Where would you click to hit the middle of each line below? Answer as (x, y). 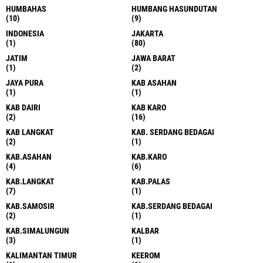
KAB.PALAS (151, 181)
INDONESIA (25, 33)
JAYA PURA (25, 82)
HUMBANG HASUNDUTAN (174, 9)
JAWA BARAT (154, 58)
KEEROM (146, 255)
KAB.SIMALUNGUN (38, 230)
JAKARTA (147, 33)
